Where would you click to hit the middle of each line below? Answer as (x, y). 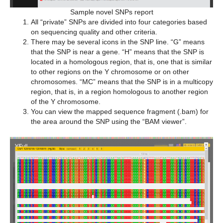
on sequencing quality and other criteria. (94, 32)
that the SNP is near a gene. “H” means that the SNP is (117, 52)
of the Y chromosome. (66, 102)
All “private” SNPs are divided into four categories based (119, 22)
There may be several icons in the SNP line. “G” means (118, 42)
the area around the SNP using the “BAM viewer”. (109, 122)
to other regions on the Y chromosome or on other (110, 72)
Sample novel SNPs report (111, 12)
